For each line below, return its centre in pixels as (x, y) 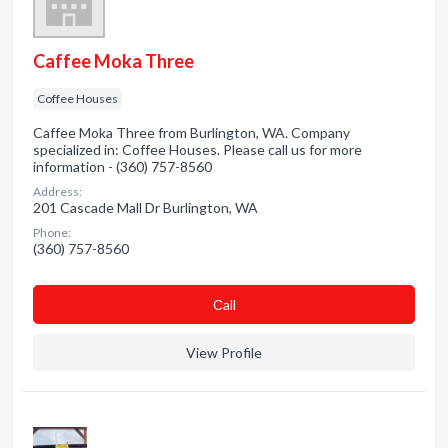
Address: (57, 191)
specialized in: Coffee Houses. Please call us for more (197, 149)
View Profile (224, 352)
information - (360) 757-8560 (122, 166)
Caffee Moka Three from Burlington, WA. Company (191, 132)
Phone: (52, 232)
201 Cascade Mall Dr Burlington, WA (145, 207)
